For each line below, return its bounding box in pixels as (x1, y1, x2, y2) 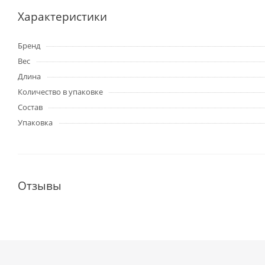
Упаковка (18, 117, 53, 128)
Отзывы (18, 178, 62, 193)
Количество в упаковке (18, 86, 103, 97)
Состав (18, 102, 43, 112)
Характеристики (18, 9, 107, 24)
